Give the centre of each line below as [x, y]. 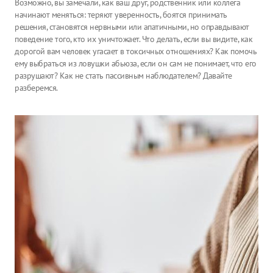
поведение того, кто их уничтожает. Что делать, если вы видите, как [133, 39]
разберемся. [36, 88]
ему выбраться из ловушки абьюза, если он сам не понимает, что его [136, 63]
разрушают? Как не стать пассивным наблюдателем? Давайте [123, 76]
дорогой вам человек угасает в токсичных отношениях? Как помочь [136, 51]
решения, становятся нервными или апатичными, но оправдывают [132, 27]
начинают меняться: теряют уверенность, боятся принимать [121, 15]
